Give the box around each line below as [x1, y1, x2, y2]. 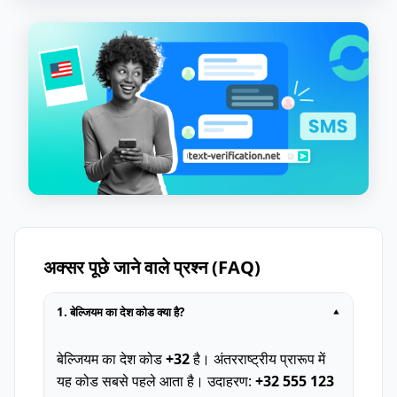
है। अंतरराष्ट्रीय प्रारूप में [190, 348, 325, 369]
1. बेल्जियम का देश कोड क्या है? [57, 303, 184, 320]
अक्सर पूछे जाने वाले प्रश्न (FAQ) [43, 254, 261, 279]
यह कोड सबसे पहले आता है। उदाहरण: [57, 370, 255, 391]
